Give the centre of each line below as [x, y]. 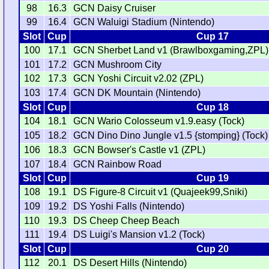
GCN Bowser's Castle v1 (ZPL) [140, 150]
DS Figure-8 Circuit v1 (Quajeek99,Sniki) [161, 192]
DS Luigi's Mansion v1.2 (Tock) [139, 235]
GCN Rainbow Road [118, 165]
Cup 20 [212, 249]
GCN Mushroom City [118, 65]
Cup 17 [212, 37]
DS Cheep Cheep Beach [127, 221]
